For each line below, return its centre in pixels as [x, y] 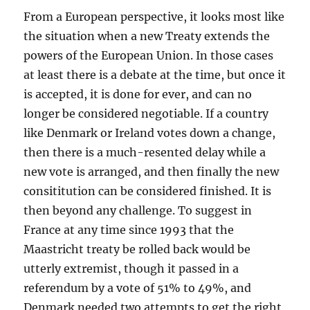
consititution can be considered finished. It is [148, 191]
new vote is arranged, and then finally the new [152, 172]
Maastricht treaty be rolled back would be [137, 249]
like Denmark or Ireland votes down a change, [150, 133]
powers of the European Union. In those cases [149, 55]
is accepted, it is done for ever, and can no [138, 94]
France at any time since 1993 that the [129, 230]
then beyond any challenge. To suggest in [138, 210]
